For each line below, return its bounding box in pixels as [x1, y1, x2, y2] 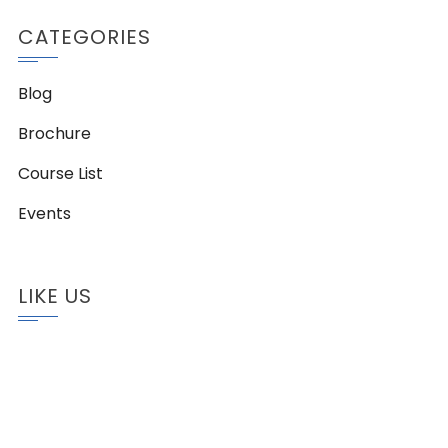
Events [18, 202, 71, 225]
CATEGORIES [18, 23, 151, 51]
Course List [18, 162, 103, 185]
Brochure [18, 122, 91, 145]
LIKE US [18, 282, 92, 310]
